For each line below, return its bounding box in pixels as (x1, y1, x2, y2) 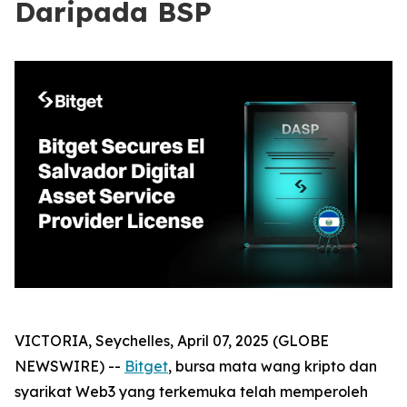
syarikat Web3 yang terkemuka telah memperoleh (15, 382, 368, 401)
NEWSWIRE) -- (15, 356, 124, 375)
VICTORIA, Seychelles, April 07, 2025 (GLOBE (15, 331, 329, 350)
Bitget (124, 356, 168, 375)
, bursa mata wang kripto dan (168, 356, 377, 375)
